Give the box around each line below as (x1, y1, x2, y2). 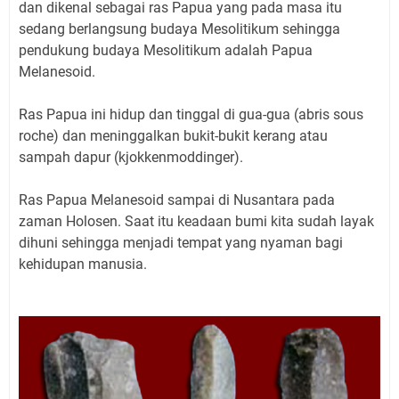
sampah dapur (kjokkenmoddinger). (19, 148, 243, 166)
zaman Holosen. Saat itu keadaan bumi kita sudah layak (19, 212, 374, 230)
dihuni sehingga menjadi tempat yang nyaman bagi (19, 233, 343, 251)
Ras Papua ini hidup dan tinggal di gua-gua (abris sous (19, 105, 363, 123)
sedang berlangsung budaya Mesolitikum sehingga (19, 20, 340, 37)
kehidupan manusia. (19, 255, 147, 273)
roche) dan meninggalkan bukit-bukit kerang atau (19, 126, 328, 144)
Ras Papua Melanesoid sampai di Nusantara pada (19, 191, 335, 208)
